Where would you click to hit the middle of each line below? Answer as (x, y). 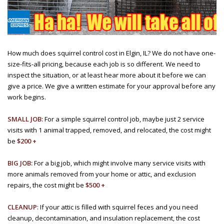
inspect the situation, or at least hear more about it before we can (107, 75)
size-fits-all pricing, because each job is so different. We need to (104, 64)
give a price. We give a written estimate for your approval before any (111, 86)
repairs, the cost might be (46, 185)
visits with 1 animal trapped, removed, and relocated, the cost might (109, 130)
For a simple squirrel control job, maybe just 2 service (124, 119)
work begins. (27, 97)
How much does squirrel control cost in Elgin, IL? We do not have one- (111, 53)
